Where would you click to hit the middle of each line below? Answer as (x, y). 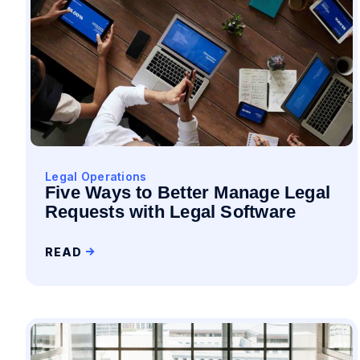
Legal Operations (96, 176)
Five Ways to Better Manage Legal (188, 192)
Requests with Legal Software (171, 212)
